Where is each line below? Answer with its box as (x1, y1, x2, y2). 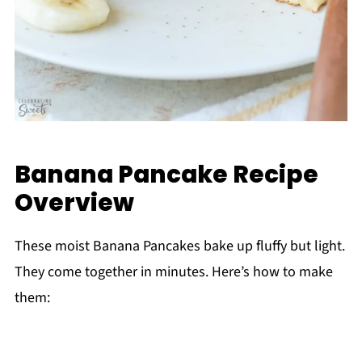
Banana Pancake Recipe (14, 158, 318, 192)
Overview (14, 186, 134, 220)
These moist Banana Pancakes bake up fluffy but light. (14, 236, 345, 257)
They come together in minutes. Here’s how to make (14, 262, 333, 283)
